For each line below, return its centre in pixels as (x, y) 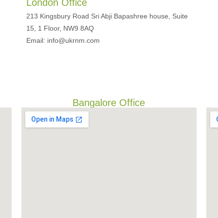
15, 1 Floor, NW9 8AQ (60, 28)
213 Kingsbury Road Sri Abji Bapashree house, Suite (107, 16)
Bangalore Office (109, 103)
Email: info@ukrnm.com (63, 40)
